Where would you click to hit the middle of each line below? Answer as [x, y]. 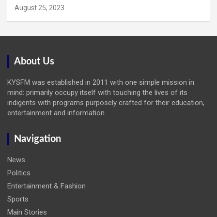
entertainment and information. [57, 113]
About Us [34, 62]
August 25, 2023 [39, 8]
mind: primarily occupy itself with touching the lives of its [97, 93]
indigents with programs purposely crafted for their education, [106, 103]
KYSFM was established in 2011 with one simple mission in [101, 83]
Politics [19, 173]
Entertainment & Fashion [46, 186]
